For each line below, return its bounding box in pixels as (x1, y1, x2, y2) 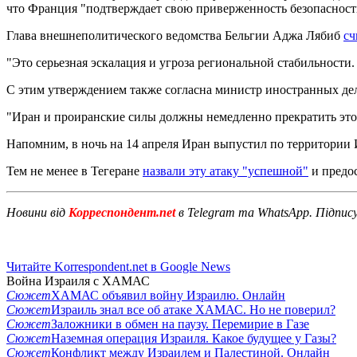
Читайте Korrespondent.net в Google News (6, 259, 230, 273)
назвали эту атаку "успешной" (143, 163, 308, 178)
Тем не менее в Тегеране (6, 163, 143, 178)
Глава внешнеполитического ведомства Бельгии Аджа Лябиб (6, 28, 343, 42)
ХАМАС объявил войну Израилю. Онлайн (51, 288, 285, 302)
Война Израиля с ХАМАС (6, 273, 150, 288)
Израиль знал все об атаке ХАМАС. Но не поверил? (51, 302, 335, 316)
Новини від (6, 205, 65, 219)
